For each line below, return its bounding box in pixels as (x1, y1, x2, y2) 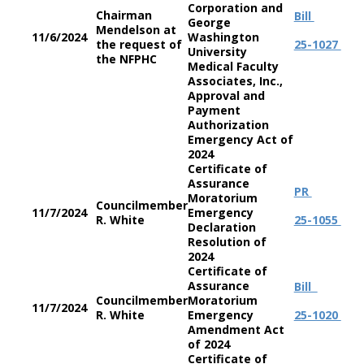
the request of (95, 37, 182, 52)
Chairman (95, 7, 152, 23)
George (187, 15, 231, 30)
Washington (187, 29, 259, 45)
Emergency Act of (187, 132, 293, 147)
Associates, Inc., (187, 73, 283, 89)
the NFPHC (95, 51, 157, 67)
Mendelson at (95, 22, 176, 37)
